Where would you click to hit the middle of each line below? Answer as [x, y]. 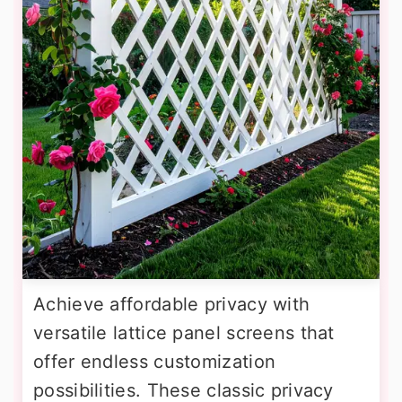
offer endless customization [155, 361]
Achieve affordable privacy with [172, 304]
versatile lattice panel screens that [184, 332]
